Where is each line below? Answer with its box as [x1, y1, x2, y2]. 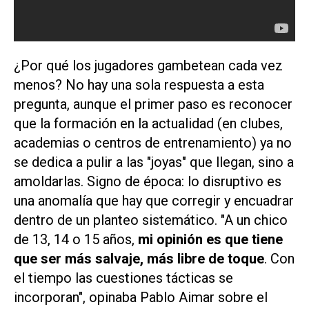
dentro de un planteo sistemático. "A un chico [14, 212, 288, 229]
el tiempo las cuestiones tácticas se [14, 270, 233, 287]
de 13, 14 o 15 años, [14, 231, 138, 248]
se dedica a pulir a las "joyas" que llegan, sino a [14, 154, 294, 171]
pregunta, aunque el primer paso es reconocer [14, 96, 292, 113]
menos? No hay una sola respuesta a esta [14, 77, 264, 94]
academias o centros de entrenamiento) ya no [14, 134, 292, 152]
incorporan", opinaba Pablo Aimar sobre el [14, 289, 268, 306]
